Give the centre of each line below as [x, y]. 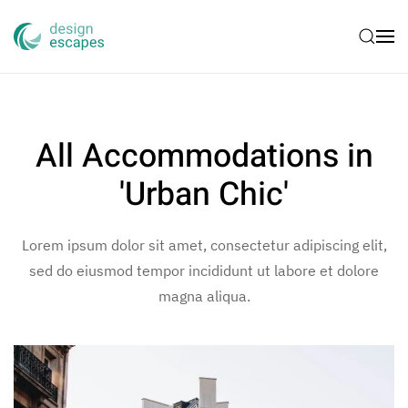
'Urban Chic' [204, 195]
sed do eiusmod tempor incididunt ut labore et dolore [204, 270]
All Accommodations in [204, 157]
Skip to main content [109, 52]
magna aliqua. [204, 296]
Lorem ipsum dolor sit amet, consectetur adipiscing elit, [204, 245]
